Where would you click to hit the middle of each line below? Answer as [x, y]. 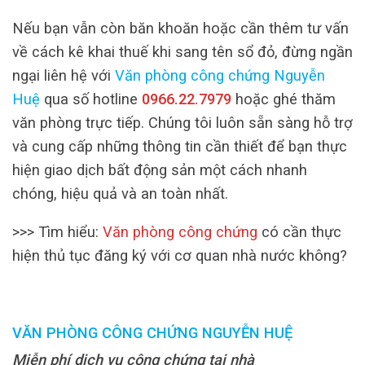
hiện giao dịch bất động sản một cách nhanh [160, 170]
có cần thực [299, 232]
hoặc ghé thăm [284, 99]
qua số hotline [91, 99]
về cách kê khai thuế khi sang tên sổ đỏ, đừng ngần [182, 52]
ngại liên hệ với [64, 76]
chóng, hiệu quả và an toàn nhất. [120, 194]
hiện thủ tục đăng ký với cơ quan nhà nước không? [180, 256]
